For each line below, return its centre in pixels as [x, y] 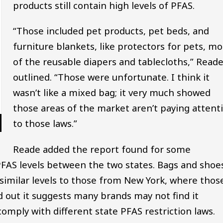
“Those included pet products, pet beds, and [111, 31]
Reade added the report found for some [102, 149]
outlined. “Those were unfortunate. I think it [111, 77]
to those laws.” [45, 123]
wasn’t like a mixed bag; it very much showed [111, 93]
